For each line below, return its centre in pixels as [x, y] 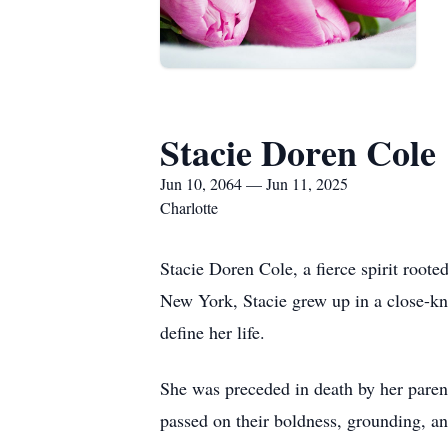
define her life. [212, 332]
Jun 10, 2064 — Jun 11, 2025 [254, 183]
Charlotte [189, 207]
